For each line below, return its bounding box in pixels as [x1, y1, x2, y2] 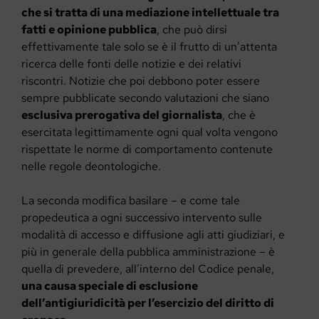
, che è [222, 107, 256, 122]
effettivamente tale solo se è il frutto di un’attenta [21, 38, 277, 54]
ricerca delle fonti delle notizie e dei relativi [21, 56, 241, 71]
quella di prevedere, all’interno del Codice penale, [21, 261, 274, 276]
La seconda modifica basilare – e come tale [21, 192, 240, 208]
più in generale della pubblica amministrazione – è [21, 244, 275, 259]
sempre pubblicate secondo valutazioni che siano [21, 90, 269, 105]
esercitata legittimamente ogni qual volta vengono [21, 124, 278, 140]
